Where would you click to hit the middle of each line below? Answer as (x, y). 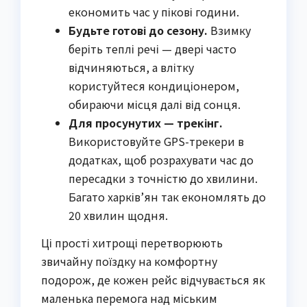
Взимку (229, 30)
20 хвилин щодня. (118, 216)
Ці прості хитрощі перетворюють (132, 243)
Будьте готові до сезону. (138, 30)
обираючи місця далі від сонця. (155, 105)
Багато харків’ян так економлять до (167, 197)
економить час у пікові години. (154, 12)
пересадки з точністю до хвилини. (163, 179)
